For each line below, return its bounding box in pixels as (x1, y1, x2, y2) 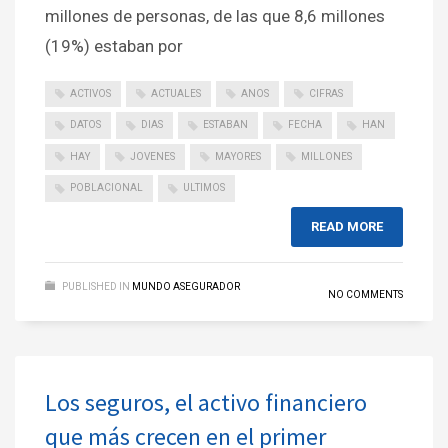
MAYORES (215, 150, 261, 162)
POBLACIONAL (70, 182, 143, 194)
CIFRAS (309, 88, 343, 100)
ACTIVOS (70, 88, 111, 100)
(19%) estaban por (45, 36, 183, 57)
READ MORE (311, 218, 383, 234)
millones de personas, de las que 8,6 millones (45, 6, 385, 27)
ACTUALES (151, 88, 201, 100)
